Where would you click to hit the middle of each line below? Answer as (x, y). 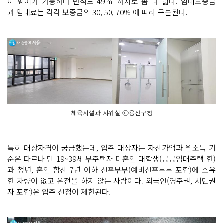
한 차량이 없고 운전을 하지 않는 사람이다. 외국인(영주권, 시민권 (111, 180)
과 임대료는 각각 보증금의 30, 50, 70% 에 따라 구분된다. (99, 12)
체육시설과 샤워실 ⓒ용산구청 (111, 112)
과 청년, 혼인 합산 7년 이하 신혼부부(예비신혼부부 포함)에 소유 (111, 169)
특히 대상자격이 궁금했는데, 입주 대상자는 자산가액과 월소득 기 (111, 147)
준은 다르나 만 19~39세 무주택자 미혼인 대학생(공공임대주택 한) (111, 158)
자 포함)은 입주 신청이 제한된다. (59, 191)
